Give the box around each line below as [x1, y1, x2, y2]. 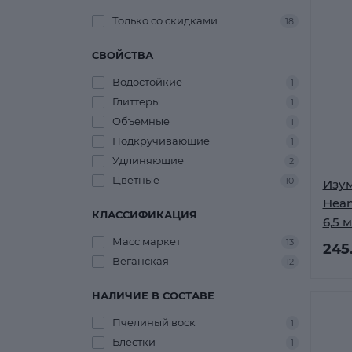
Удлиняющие [112, 154, 184, 167]
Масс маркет [112, 235, 181, 247]
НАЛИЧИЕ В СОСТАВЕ [92, 289, 214, 302]
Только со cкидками [112, 14, 218, 27]
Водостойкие [112, 75, 182, 88]
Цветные [112, 174, 159, 186]
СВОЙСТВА [92, 49, 153, 61]
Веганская [112, 255, 169, 267]
